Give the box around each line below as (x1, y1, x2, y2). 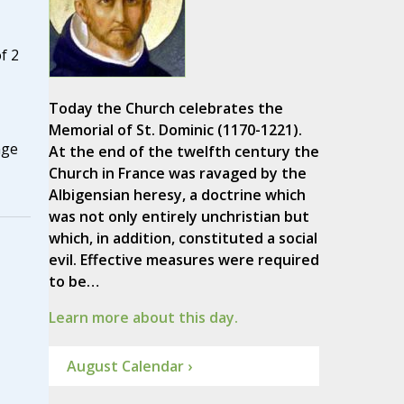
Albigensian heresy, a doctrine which (48, 185, 306, 206)
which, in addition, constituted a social (48, 228, 317, 249)
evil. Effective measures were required (48, 250, 319, 271)
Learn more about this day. (48, 308, 238, 328)
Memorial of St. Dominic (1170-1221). (48, 120, 302, 141)
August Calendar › (66, 356, 192, 377)
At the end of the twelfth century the (48, 142, 319, 162)
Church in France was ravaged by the (48, 163, 307, 184)
